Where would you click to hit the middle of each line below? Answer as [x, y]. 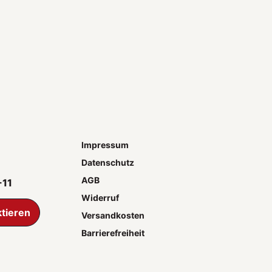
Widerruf [100, 197]
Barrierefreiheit [113, 233]
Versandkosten [113, 215]
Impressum [105, 144]
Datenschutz [108, 162]
